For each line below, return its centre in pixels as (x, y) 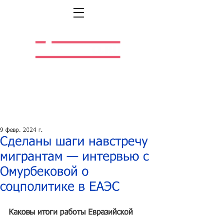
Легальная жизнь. (78, 69)
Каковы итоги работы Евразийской (72, 213)
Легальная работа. (78, 77)
